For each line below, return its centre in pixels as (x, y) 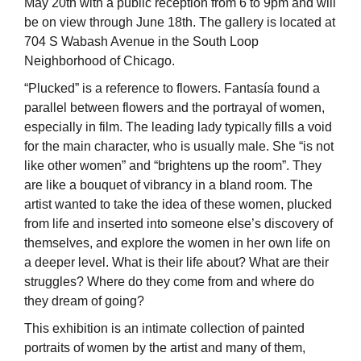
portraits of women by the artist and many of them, (165, 347)
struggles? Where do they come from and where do (169, 281)
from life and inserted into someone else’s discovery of (178, 223)
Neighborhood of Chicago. (100, 60)
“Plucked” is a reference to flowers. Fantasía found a (172, 88)
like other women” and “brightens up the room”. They (173, 165)
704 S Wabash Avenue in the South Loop (141, 41)
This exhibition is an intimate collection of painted (164, 328)
